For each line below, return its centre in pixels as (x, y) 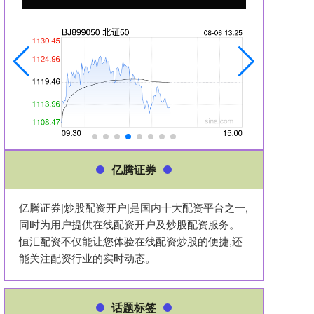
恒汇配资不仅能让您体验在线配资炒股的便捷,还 (131, 241)
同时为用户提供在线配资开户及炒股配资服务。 (129, 224)
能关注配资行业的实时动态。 (87, 258)
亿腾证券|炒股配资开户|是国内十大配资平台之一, (134, 207)
